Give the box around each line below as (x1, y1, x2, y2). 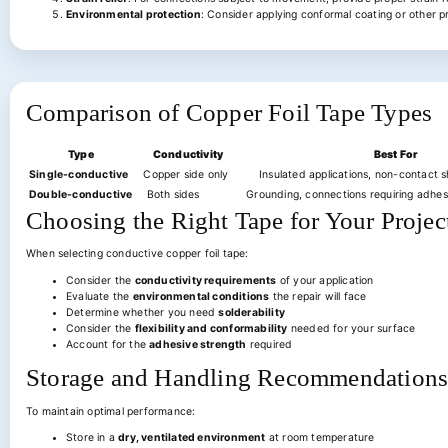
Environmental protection (66, 8, 201, 21)
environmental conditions (132, 289, 270, 303)
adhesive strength (149, 337, 247, 351)
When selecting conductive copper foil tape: (26, 247, 249, 260)
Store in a (66, 431, 119, 444)
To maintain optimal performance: (26, 404, 196, 418)
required (246, 337, 293, 351)
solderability (218, 305, 286, 319)
